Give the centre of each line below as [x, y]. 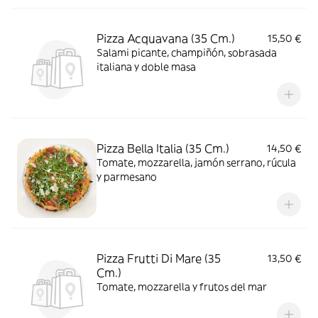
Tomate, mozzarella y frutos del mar [182, 287]
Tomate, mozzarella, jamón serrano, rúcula [196, 163]
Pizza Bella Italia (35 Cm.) [163, 148]
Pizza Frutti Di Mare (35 [159, 258]
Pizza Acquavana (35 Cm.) [166, 38]
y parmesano [127, 177]
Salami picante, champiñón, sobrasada [187, 53]
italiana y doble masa [146, 67]
